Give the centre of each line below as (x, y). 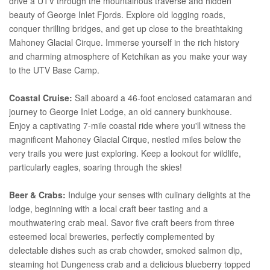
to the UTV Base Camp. (54, 70)
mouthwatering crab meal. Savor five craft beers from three (122, 222)
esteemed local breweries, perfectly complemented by (112, 236)
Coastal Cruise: (41, 97)
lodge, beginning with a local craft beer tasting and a (108, 208)
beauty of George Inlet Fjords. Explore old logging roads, (117, 14)
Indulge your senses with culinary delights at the (158, 194)
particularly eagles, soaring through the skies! (96, 167)
